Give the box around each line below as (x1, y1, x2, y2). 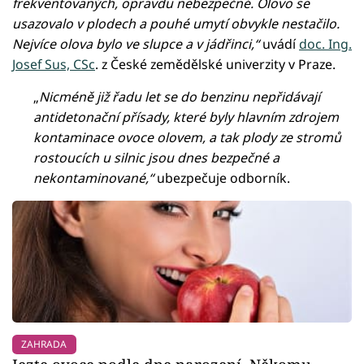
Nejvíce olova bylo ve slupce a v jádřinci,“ (12, 34, 259, 53)
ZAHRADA (21, 336, 67, 351)
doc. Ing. (299, 34, 352, 53)
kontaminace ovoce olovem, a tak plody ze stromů (33, 128, 342, 146)
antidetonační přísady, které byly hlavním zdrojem (33, 107, 340, 126)
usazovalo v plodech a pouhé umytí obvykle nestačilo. (12, 14, 340, 32)
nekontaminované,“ (33, 168, 154, 187)
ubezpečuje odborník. (154, 168, 291, 187)
